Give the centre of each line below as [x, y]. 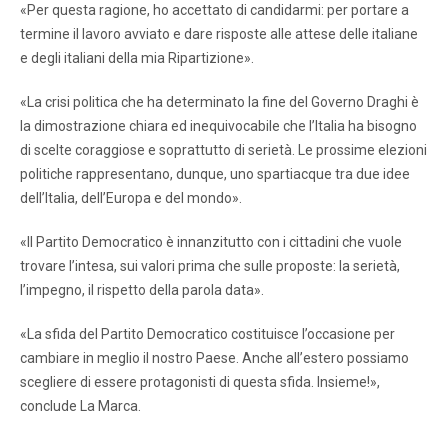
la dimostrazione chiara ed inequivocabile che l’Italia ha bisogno [218, 125]
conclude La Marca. [80, 405]
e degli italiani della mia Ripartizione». [137, 57]
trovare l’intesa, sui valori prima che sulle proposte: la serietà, [210, 265]
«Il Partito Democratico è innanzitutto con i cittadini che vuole [211, 241]
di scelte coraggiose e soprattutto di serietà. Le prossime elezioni [223, 149]
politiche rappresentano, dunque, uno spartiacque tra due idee [215, 173]
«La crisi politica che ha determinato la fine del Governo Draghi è [219, 101]
